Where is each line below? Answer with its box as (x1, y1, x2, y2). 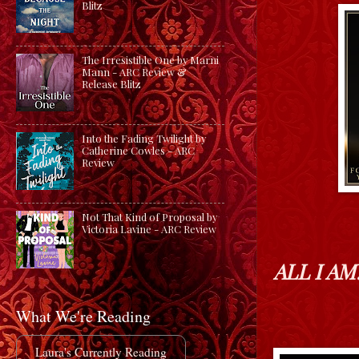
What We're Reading (16, 305, 151, 328)
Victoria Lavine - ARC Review (82, 222, 217, 236)
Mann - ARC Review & (82, 65, 188, 79)
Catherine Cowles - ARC (82, 143, 196, 158)
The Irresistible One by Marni (82, 53, 220, 67)
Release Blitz (82, 77, 142, 91)
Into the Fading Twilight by (82, 131, 207, 146)
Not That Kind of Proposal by (82, 210, 218, 224)
